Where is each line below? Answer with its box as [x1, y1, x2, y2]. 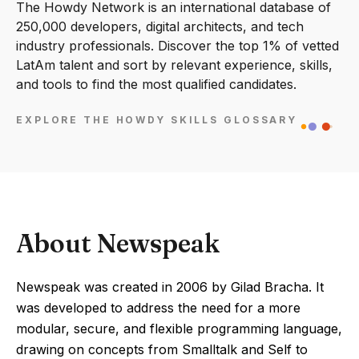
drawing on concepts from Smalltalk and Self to [16, 341, 308, 357]
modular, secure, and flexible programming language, [16, 321, 342, 337]
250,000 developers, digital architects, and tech [16, 18, 304, 34]
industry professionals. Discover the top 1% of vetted [16, 38, 339, 54]
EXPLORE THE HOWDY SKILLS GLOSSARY [16, 114, 298, 127]
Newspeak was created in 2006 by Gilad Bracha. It [16, 279, 324, 295]
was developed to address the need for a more [16, 300, 301, 316]
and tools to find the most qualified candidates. [16, 76, 296, 92]
